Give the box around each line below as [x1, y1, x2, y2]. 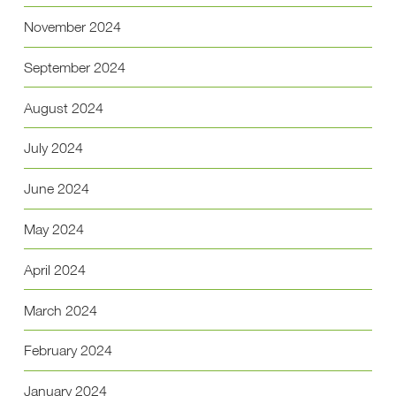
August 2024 [23, 98, 103, 117]
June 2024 [23, 179, 89, 198]
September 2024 [23, 57, 126, 76]
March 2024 [23, 301, 97, 319]
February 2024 [23, 341, 112, 360]
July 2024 [23, 139, 83, 157]
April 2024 [23, 260, 86, 278]
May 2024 [23, 220, 84, 239]
